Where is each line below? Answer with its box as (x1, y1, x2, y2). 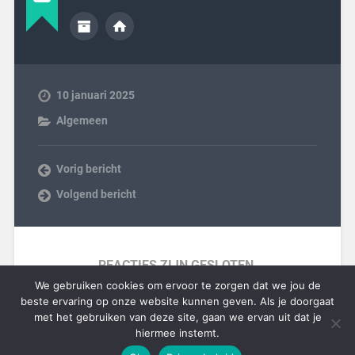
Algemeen (55, 113, 108, 127)
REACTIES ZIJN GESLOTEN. (97, 257, 258, 273)
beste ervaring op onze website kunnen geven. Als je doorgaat (21, 295, 334, 307)
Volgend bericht (55, 187, 136, 200)
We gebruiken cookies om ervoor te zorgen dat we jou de (34, 279, 321, 292)
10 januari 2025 (55, 88, 135, 101)
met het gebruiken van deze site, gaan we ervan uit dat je (33, 311, 322, 323)
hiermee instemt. (136, 326, 219, 339)
